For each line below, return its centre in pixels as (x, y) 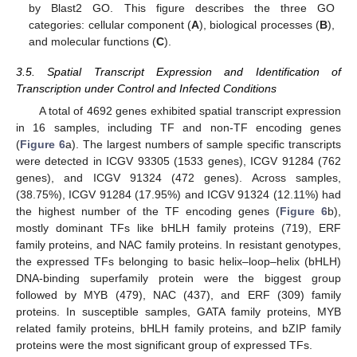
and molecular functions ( (93, 42)
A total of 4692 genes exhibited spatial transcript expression (190, 111)
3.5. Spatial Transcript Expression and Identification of (178, 72)
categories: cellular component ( (110, 25)
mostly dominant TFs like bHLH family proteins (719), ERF (178, 228)
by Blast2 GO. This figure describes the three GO (182, 8)
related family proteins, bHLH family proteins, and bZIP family (178, 329)
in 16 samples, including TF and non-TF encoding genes (178, 128)
